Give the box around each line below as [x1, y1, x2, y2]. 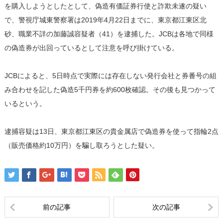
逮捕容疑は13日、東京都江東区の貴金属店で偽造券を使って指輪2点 [4, 127, 219, 135]
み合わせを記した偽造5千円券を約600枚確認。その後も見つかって [4, 85, 216, 94]
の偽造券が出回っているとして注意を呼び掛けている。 [4, 43, 179, 52]
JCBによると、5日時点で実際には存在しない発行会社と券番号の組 [4, 71, 217, 80]
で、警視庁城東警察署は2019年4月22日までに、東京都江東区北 [4, 15, 207, 24]
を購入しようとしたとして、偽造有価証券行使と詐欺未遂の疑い [4, 1, 207, 10]
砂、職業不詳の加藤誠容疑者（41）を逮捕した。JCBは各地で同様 [4, 29, 214, 38]
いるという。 [4, 99, 46, 108]
